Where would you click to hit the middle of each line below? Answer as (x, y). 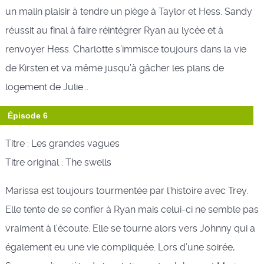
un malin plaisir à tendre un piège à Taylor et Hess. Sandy (128, 11)
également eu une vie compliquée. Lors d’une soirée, (120, 247)
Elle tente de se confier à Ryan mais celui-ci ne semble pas (132, 209)
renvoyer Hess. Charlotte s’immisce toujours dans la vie (126, 49)
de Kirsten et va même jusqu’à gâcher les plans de (114, 68)
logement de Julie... (47, 87)
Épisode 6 (27, 115)
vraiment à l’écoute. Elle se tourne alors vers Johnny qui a (130, 228)
